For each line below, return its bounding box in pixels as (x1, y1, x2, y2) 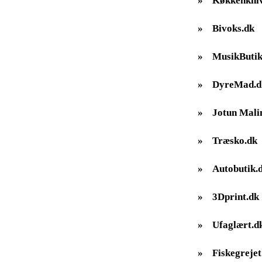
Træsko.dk (212, 135, 257, 146)
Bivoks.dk (212, 22, 254, 34)
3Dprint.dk (212, 191, 259, 202)
